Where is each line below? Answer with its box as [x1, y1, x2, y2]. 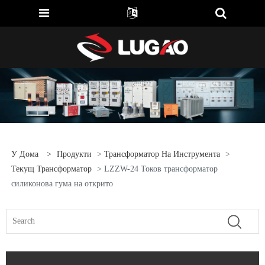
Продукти [56, 150, 92, 159]
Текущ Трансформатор [11, 164, 92, 174]
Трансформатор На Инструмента [104, 150, 220, 159]
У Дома [11, 150, 38, 159]
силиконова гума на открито [11, 179, 113, 189]
